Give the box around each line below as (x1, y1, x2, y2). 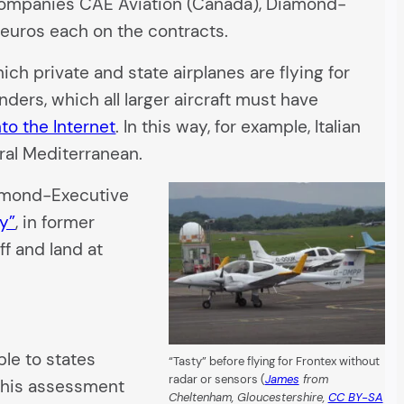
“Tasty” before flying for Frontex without (168, 353, 380, 370)
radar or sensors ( (168, 372, 265, 388)
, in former (15, 211, 96, 234)
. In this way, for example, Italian (115, 115, 362, 139)
